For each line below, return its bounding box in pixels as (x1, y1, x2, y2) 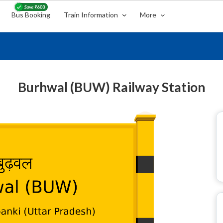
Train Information (64, 10, 120, 19)
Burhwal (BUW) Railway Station (18, 79, 205, 95)
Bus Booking (11, 10, 51, 19)
